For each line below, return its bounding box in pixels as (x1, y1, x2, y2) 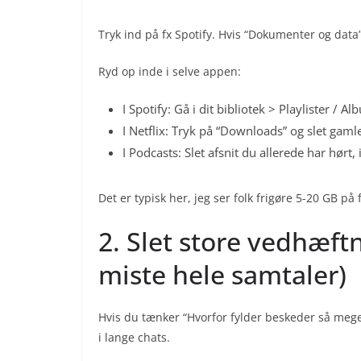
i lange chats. (98, 330, 170, 346)
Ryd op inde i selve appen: (98, 64, 241, 80)
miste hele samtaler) (98, 257, 346, 293)
